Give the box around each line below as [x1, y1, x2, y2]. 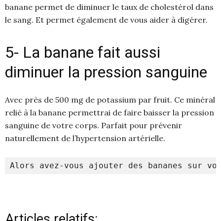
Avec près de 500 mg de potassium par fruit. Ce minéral [5, 94, 215, 105]
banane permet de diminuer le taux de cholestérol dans [5, 1, 214, 12]
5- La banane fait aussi [5, 42, 160, 62]
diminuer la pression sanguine [5, 62, 207, 81]
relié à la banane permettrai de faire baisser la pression [5, 107, 214, 117]
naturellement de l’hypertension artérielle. [5, 133, 165, 143]
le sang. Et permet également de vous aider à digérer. [5, 14, 208, 25]
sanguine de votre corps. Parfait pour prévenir [5, 120, 182, 130]
